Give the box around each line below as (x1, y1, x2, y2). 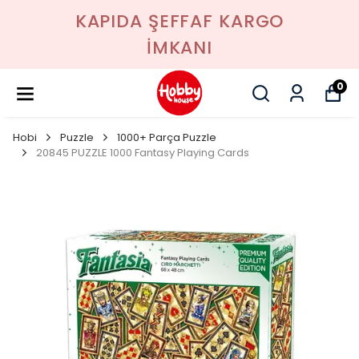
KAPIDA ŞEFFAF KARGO (75, 9, 284, 34)
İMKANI (146, 35, 213, 60)
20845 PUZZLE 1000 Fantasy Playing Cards (36, 145, 249, 160)
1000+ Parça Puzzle (117, 130, 216, 145)
